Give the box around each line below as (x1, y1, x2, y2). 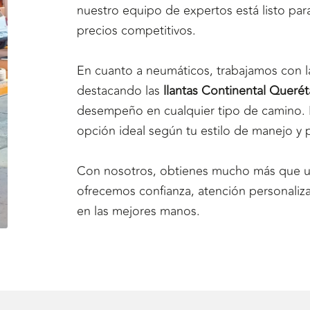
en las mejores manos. (76, 201, 200, 221)
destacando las (76, 80, 163, 100)
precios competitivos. (76, 20, 196, 40)
